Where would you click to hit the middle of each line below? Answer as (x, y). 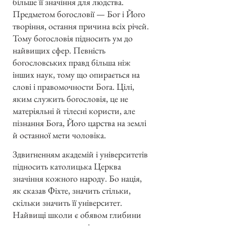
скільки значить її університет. (67, 203)
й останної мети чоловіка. (59, 135)
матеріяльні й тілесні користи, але (74, 110)
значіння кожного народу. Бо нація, (77, 179)
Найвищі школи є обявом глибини (77, 215)
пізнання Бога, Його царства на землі (79, 123)
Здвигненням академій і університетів (80, 154)
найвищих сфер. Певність (59, 50)
